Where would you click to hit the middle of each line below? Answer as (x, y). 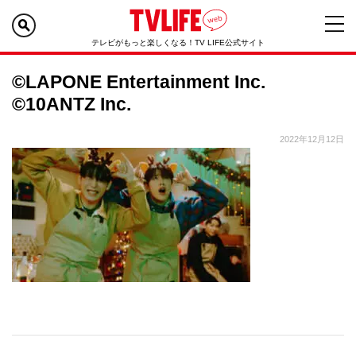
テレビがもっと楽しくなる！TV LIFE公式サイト (178, 43)
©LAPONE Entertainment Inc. (139, 82)
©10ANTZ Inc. (72, 104)
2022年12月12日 (312, 139)
